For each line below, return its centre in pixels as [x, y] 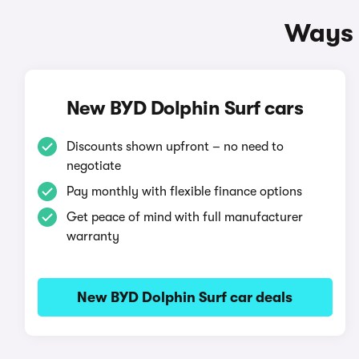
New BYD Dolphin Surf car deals [185, 297]
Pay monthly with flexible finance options [184, 192]
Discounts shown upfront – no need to [175, 147]
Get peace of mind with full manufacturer [184, 217]
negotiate [93, 166]
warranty [93, 236]
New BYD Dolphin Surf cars [185, 108]
